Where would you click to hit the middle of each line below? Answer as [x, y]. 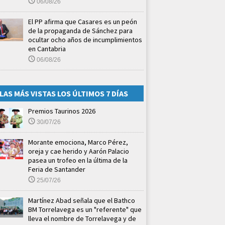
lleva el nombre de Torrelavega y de [82, 218]
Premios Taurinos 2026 [62, 111]
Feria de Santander [57, 169]
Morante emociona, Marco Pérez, [78, 142]
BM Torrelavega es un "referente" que [85, 209]
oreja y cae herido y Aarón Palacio [79, 151]
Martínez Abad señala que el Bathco [82, 200]
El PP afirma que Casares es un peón [83, 21]
